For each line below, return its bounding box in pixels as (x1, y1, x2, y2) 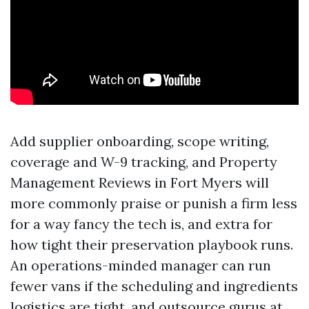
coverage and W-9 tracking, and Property (10, 153, 277, 170)
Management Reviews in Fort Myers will (10, 174, 269, 191)
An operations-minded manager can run (10, 257, 271, 274)
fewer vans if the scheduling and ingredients (10, 277, 298, 295)
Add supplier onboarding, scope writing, (10, 132, 269, 150)
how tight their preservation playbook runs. (10, 236, 293, 253)
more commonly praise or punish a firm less (10, 195, 297, 212)
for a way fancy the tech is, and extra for (10, 215, 272, 232)
